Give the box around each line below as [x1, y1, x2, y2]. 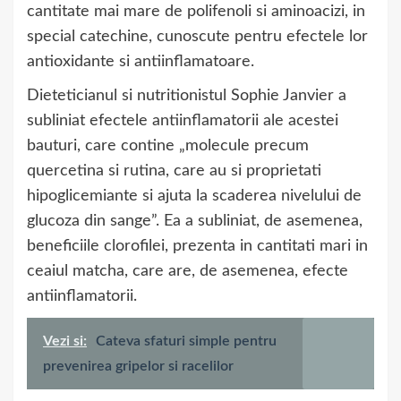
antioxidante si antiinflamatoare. [27, 54, 254, 71]
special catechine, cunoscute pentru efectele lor [27, 29, 368, 46]
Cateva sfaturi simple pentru [96, 334, 277, 349]
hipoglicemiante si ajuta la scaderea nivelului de [27, 188, 362, 205]
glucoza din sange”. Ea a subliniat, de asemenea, [27, 213, 363, 230]
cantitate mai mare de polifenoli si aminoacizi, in [27, 4, 365, 21]
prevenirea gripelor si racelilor [43, 359, 234, 374]
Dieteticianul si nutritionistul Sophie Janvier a [27, 88, 346, 105]
